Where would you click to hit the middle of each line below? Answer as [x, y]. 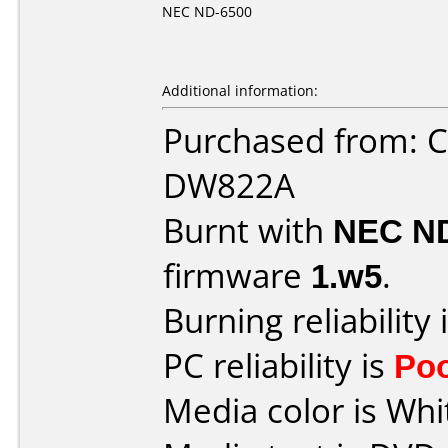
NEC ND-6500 [207, 11]
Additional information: [240, 90]
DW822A [229, 185]
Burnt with [248, 230]
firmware [237, 275]
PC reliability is [278, 365]
